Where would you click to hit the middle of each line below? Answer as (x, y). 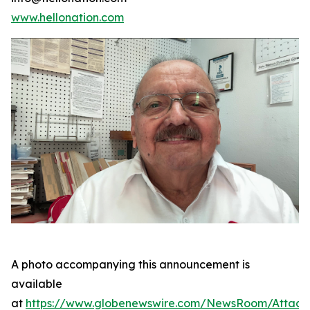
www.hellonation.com (67, 17)
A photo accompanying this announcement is (130, 264)
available (37, 283)
